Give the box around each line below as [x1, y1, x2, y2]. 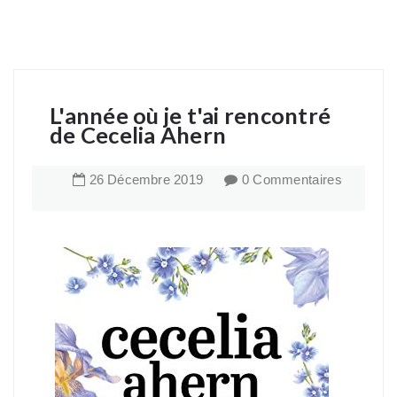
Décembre [107, 172, 170, 187]
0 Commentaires [241, 172, 342, 187]
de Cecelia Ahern [50, 121, 227, 148]
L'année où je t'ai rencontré [50, 102, 331, 128]
